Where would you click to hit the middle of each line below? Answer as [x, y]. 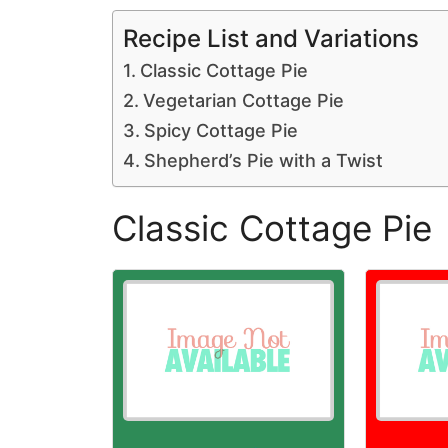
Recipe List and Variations [271, 38]
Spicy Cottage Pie [220, 130]
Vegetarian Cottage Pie [243, 100]
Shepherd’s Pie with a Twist [263, 160]
